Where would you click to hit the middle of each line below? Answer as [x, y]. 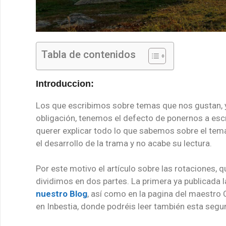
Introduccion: [65, 83]
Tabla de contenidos [89, 54]
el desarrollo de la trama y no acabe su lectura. [124, 143]
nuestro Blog [62, 194]
